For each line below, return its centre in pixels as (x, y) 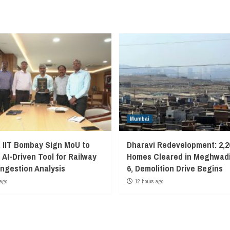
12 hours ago (149, 181)
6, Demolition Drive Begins (175, 168)
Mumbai (139, 118)
